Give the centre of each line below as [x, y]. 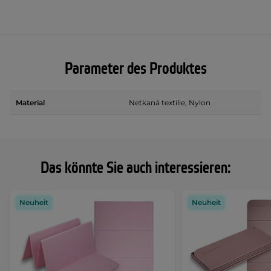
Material [30, 103]
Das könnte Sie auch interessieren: [135, 168]
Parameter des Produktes [135, 69]
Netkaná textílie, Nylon [170, 103]
